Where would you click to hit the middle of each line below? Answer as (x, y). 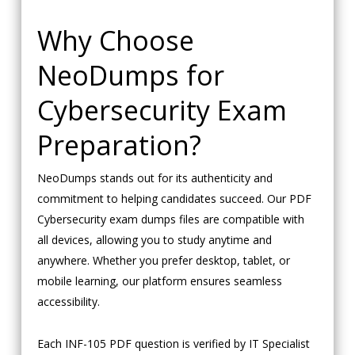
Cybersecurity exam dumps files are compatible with (170, 219)
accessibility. (68, 302)
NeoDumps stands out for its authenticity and (155, 178)
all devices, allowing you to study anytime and (154, 240)
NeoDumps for (130, 76)
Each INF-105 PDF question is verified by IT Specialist (173, 344)
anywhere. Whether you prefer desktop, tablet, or (163, 261)
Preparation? (119, 145)
